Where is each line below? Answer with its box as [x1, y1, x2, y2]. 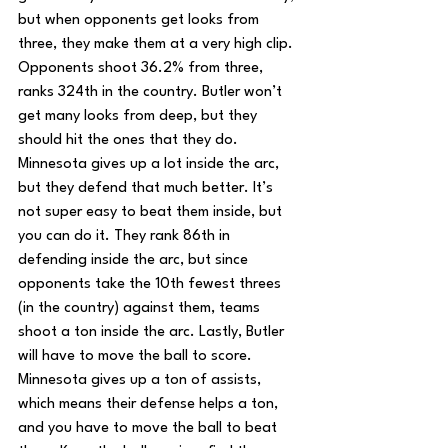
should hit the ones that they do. [18, 133, 242, 148]
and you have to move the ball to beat [18, 421, 281, 436]
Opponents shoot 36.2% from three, [18, 61, 267, 76]
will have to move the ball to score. [18, 349, 256, 364]
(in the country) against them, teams [18, 301, 264, 316]
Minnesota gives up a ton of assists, [18, 373, 265, 388]
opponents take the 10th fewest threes [18, 277, 285, 292]
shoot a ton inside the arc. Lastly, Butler [18, 325, 288, 340]
